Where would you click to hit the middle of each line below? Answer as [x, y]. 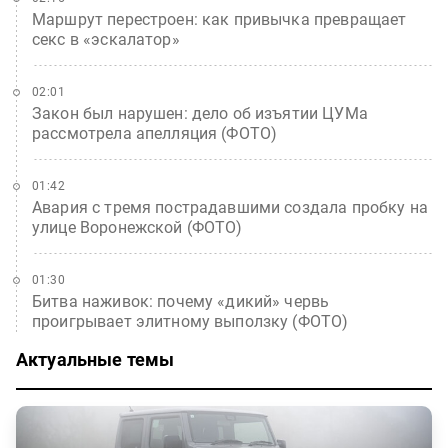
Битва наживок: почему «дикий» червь [181, 301]
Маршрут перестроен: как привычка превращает [219, 19]
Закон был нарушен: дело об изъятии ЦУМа [200, 113]
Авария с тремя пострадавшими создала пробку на [230, 207]
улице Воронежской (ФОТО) [137, 227]
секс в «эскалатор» [106, 39]
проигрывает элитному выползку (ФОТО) [190, 321]
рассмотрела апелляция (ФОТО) [155, 133]
